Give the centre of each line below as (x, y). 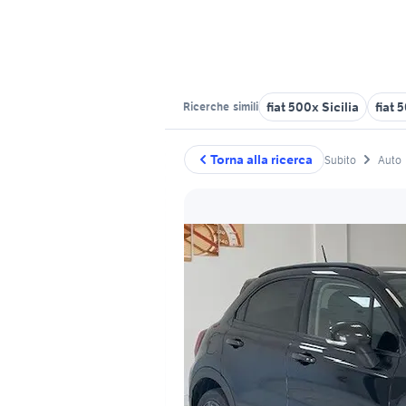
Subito (340, 159)
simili (245, 106)
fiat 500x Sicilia (313, 107)
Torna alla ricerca (261, 159)
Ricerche (207, 106)
